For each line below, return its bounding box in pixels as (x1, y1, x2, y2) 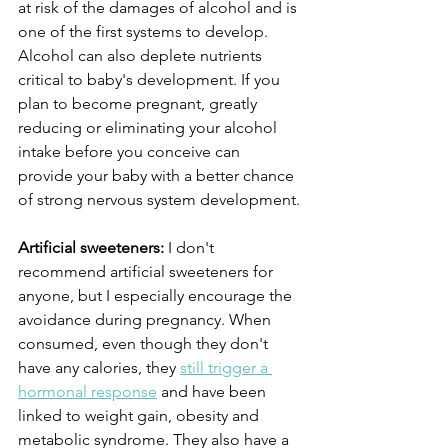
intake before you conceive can (18, 142, 244, 162)
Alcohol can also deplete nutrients (18, 46, 266, 66)
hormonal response (18, 382, 157, 402)
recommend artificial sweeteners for (18, 262, 277, 282)
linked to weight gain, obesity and (18, 406, 263, 426)
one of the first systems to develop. (18, 22, 272, 42)
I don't (164, 238, 218, 258)
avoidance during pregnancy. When (18, 310, 275, 330)
